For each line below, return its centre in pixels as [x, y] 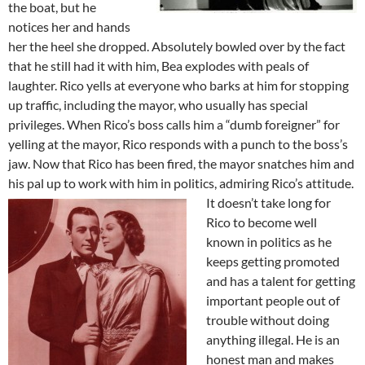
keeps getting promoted [273, 261]
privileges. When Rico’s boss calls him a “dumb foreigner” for [174, 124]
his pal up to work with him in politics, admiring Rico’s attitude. [181, 182]
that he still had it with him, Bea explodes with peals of [158, 65]
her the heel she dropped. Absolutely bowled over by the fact [177, 46]
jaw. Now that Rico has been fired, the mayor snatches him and [181, 163]
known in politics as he [269, 241]
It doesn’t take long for [268, 202]
